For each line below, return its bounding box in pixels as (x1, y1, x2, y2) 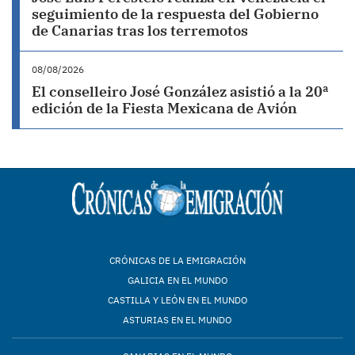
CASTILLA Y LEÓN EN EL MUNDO (107, 294, 248, 306)
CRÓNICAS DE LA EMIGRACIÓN (109, 254, 246, 266)
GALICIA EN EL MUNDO (127, 274, 228, 286)
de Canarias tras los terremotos (32, 21, 248, 40)
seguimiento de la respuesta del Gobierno (32, 5, 319, 23)
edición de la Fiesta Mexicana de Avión (32, 99, 297, 117)
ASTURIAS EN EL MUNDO (123, 314, 232, 326)
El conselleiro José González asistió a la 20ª (32, 82, 329, 101)
